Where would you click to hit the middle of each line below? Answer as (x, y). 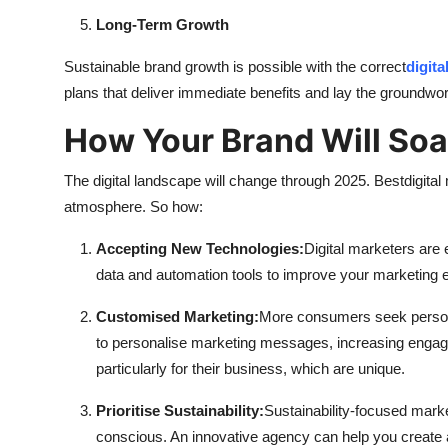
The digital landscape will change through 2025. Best (234, 181)
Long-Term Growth (162, 25)
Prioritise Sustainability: (180, 411)
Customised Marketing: (177, 317)
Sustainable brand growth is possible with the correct (235, 67)
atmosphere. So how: (133, 207)
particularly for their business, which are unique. (250, 369)
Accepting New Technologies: (200, 249)
